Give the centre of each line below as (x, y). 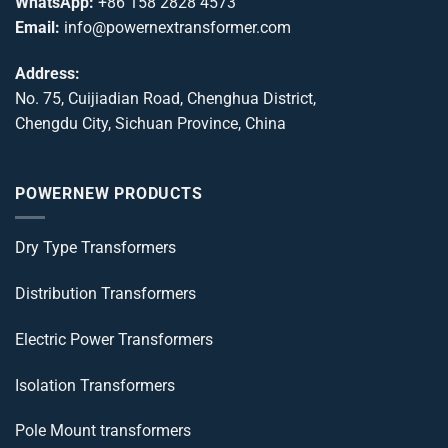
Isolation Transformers (95, 385)
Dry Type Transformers (95, 248)
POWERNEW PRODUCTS (109, 193)
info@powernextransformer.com (177, 28)
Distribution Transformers (105, 294)
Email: (37, 28)
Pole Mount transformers (103, 431)
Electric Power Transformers (114, 339)
